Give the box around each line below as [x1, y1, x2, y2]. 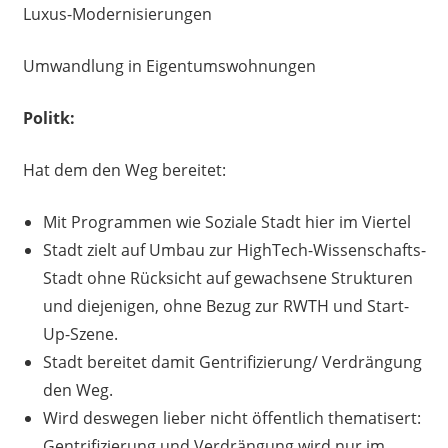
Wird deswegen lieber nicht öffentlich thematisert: [42, 407, 421, 430]
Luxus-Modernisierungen [22, 3, 212, 26]
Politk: [22, 107, 75, 130]
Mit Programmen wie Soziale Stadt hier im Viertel [42, 211, 411, 234]
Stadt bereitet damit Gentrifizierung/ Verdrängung [42, 351, 422, 374]
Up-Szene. [42, 323, 118, 346]
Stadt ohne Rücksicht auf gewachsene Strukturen [42, 267, 413, 290]
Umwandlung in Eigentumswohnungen [22, 55, 316, 78]
